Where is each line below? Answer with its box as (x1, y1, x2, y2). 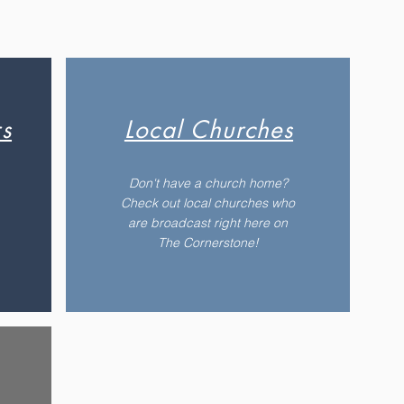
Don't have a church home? (128, 175, 288, 191)
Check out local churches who (121, 195, 295, 211)
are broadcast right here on (128, 215, 288, 231)
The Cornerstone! (157, 234, 259, 251)
